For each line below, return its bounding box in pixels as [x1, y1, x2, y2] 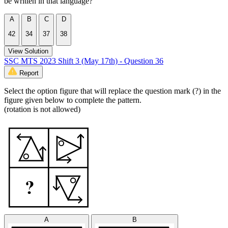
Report [19, 69, 39, 77]
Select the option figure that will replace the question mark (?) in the [4, 86, 221, 95]
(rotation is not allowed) [4, 104, 80, 113]
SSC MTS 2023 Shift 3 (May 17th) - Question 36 [4, 56, 163, 65]
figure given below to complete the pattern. [4, 95, 141, 104]
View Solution [8, 47, 48, 55]
